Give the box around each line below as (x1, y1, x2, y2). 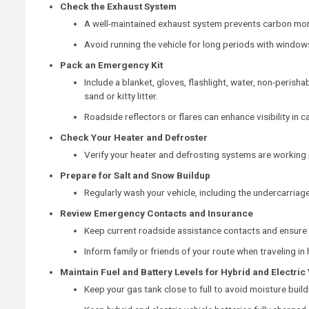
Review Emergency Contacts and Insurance (60, 207, 253, 219)
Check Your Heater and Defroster (60, 131, 208, 143)
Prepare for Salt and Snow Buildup (60, 169, 210, 181)
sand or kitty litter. (84, 90, 158, 101)
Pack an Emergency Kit (60, 59, 163, 70)
